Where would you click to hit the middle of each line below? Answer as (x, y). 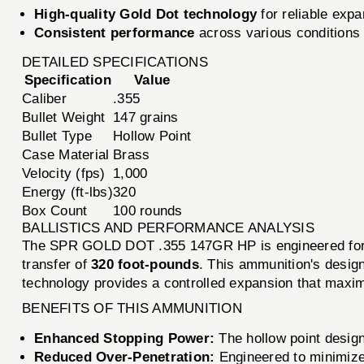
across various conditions (277, 33)
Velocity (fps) (64, 174)
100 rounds (148, 211)
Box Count (55, 211)
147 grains (146, 118)
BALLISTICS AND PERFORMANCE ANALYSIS (168, 228)
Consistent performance (115, 33)
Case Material (66, 155)
